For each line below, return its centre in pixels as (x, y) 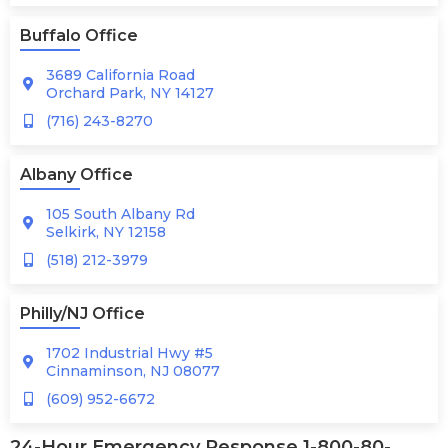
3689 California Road (120, 75)
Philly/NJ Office (82, 313)
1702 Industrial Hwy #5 (129, 353)
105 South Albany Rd (120, 214)
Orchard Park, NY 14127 (130, 93)
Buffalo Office (79, 35)
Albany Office (76, 174)
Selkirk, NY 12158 (106, 232)
